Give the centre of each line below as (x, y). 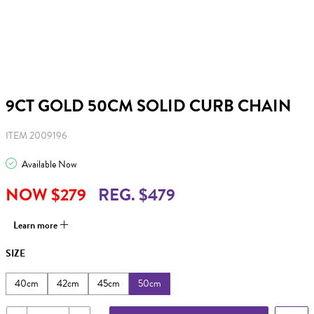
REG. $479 (137, 195)
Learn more (36, 225)
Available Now (48, 164)
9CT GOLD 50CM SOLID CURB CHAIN (149, 106)
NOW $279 (46, 195)
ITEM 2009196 (36, 136)
